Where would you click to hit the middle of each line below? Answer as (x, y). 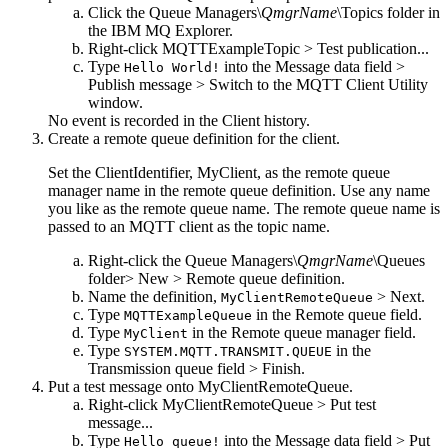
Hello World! (172, 68)
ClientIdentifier (142, 173)
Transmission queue (150, 369)
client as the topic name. (252, 227)
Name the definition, (154, 297)
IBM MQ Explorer (170, 31)
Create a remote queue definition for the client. (194, 139)
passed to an (88, 227)
